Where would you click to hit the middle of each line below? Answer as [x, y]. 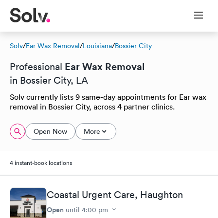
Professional [37, 67]
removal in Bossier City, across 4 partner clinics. [92, 107]
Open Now [50, 131]
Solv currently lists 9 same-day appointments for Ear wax [108, 97]
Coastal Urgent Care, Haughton [115, 194]
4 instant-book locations [41, 163]
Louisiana [97, 46]
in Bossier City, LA [49, 80]
